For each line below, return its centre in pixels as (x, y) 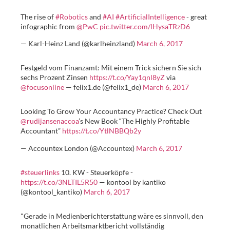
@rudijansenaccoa (50, 121)
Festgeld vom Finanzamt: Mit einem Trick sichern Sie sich (111, 68)
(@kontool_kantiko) (52, 191)
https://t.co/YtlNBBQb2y (102, 131)
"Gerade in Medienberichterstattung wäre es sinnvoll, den (112, 216)
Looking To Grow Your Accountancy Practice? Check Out (111, 111)
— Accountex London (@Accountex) (78, 148)
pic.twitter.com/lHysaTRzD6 (145, 27)
